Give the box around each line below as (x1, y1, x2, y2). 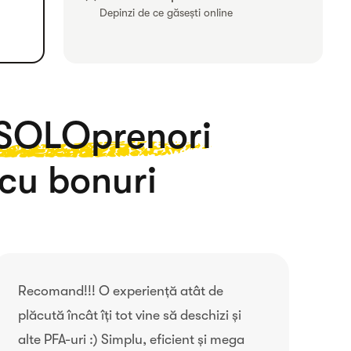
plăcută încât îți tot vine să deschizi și (17, 307, 241, 323)
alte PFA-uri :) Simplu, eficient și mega (17, 331, 244, 347)
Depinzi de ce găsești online (100, 6, 233, 20)
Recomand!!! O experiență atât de (17, 283, 223, 299)
